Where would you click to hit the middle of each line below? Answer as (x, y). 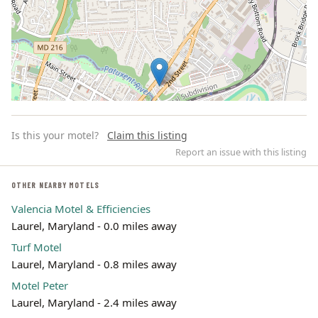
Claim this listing (147, 135)
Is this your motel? (55, 135)
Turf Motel (37, 247)
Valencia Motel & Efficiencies (81, 209)
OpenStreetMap (225, 223)
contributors (279, 223)
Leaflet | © (174, 223)
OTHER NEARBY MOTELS (55, 185)
